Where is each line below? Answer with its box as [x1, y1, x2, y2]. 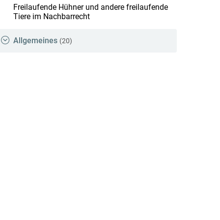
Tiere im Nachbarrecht [13, 11, 90, 21]
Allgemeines [13, 35, 57, 45]
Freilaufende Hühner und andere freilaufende [13, 2, 168, 12]
